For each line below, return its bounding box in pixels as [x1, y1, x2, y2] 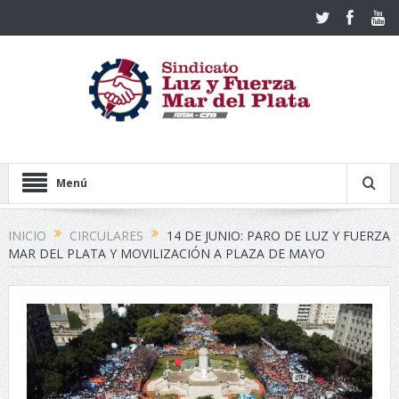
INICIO [7, 226, 46, 244]
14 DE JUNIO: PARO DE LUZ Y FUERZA [166, 226, 390, 244]
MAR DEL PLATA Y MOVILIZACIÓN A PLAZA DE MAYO [7, 245, 325, 263]
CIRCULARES [69, 226, 143, 244]
